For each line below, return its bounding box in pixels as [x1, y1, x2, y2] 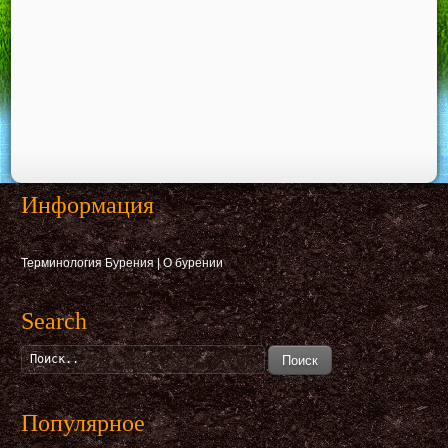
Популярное [21, 409, 146, 436]
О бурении [163, 255, 224, 270]
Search [21, 307, 88, 334]
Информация [21, 191, 155, 218]
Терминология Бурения [21, 255, 155, 270]
